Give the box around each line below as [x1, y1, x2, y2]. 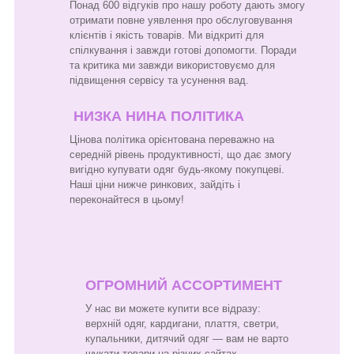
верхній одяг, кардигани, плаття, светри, [85, 317, 279, 330]
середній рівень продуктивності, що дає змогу [70, 148, 292, 160]
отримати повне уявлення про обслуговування [70, 13, 292, 26]
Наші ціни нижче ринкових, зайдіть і [70, 178, 240, 190]
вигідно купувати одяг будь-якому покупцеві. [70, 163, 284, 175]
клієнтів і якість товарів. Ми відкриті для [70, 28, 264, 41]
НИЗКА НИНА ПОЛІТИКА [70, 107, 244, 124]
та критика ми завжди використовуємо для [70, 58, 275, 71]
